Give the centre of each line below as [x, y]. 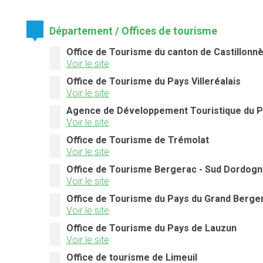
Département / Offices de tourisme [134, 31]
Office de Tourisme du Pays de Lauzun [151, 228]
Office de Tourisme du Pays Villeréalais [153, 82]
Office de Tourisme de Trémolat [137, 140]
